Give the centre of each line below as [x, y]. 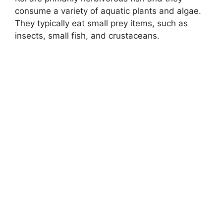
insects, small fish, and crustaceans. [87, 35]
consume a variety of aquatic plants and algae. [108, 11]
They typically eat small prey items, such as [101, 23]
